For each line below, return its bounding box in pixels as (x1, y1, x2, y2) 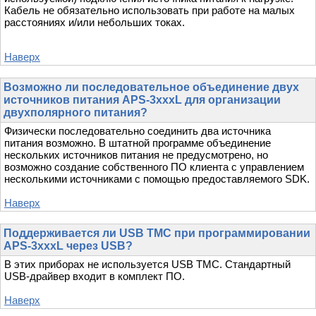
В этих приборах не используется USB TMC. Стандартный (4, 258, 291, 271)
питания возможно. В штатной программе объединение (4, 137, 271, 150)
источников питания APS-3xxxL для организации (4, 94, 281, 107)
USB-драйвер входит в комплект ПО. (4, 270, 185, 283)
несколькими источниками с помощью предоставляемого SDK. (4, 173, 310, 186)
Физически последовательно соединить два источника (4, 125, 271, 138)
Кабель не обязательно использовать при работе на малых (4, 4, 295, 17)
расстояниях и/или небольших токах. (4, 16, 185, 29)
